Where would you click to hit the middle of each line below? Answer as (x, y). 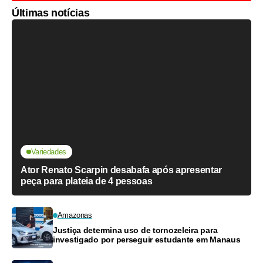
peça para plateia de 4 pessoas (87, 181)
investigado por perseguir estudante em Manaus (147, 240)
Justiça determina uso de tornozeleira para (135, 230)
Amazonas (75, 215)
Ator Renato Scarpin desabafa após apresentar (121, 170)
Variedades (48, 152)
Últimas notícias (51, 13)
